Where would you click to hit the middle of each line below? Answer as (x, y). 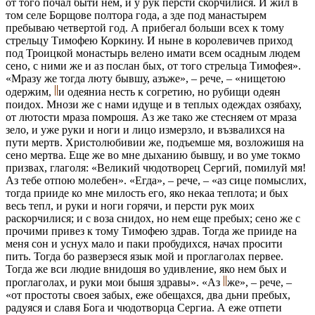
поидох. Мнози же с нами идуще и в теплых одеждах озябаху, (154, 105)
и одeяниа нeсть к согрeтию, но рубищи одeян (169, 92)
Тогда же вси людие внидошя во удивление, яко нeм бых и (146, 269)
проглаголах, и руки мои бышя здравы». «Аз (114, 283)
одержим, (30, 92)
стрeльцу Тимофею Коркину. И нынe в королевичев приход (149, 41)
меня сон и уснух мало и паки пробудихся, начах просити (144, 244)
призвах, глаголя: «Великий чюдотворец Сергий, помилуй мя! (156, 168)
